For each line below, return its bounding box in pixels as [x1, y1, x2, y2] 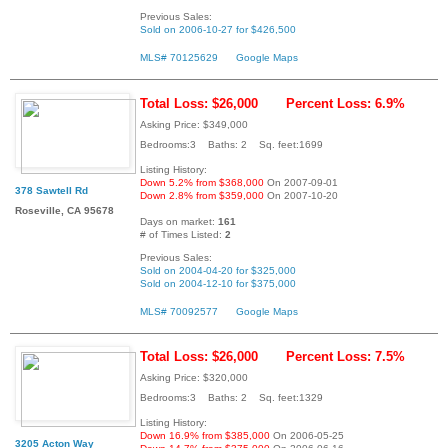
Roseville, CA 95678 [15, 204, 114, 216]
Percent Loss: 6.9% [286, 95, 405, 111]
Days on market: [140, 215, 218, 227]
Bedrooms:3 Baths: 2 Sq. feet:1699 [140, 138, 323, 150]
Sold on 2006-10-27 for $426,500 [140, 23, 296, 35]
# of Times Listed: [140, 228, 225, 240]
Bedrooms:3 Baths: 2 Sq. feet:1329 [140, 392, 323, 404]
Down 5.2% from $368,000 [140, 176, 264, 188]
